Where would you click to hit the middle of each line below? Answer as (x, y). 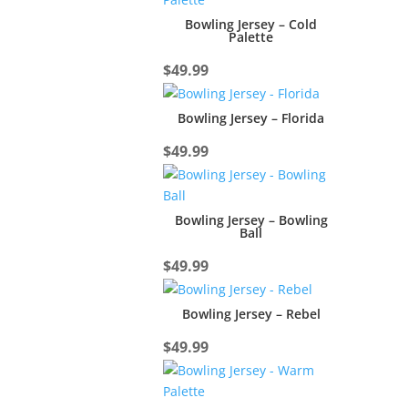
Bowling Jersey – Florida (251, 117)
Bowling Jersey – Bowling (251, 219)
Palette (251, 36)
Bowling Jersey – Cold (251, 24)
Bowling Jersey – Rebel (251, 313)
